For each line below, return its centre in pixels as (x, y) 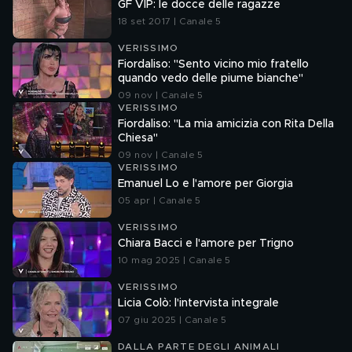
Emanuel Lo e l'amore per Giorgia (205, 184)
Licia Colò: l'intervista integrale (198, 303)
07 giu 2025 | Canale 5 (172, 320)
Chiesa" (138, 138)
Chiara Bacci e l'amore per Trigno (206, 244)
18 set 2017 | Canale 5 (170, 21)
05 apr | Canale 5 (159, 200)
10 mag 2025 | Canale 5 (174, 260)
